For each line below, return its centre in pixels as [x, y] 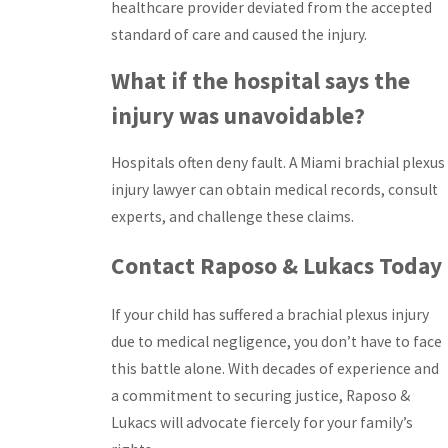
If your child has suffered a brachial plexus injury [270, 315]
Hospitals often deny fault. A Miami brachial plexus [278, 162]
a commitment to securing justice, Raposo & [260, 396]
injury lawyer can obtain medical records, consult [274, 189]
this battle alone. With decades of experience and [275, 369]
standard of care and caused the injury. [239, 34]
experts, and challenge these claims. [232, 216]
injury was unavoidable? [238, 116]
